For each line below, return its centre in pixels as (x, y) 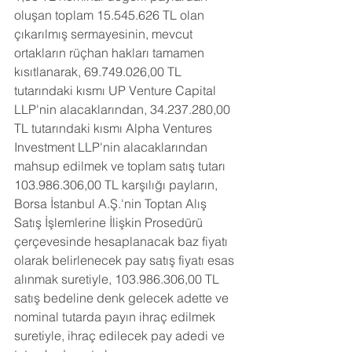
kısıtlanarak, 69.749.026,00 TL (99, 71)
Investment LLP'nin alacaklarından (112, 147)
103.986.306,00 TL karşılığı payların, (117, 185)
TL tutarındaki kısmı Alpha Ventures (115, 128)
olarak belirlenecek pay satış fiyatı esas (126, 260)
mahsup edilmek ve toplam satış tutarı (121, 166)
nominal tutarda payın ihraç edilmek (116, 317)
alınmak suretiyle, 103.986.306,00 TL (118, 279)
